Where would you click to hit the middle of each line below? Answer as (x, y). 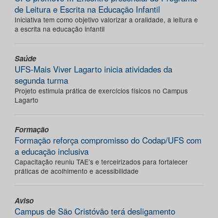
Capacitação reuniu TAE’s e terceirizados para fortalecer (101, 162)
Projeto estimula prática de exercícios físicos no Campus (101, 91)
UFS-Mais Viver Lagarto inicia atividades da (93, 69)
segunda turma (41, 81)
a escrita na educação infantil (60, 29)
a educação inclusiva (52, 152)
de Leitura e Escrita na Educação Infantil (87, 9)
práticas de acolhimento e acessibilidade (77, 171)
